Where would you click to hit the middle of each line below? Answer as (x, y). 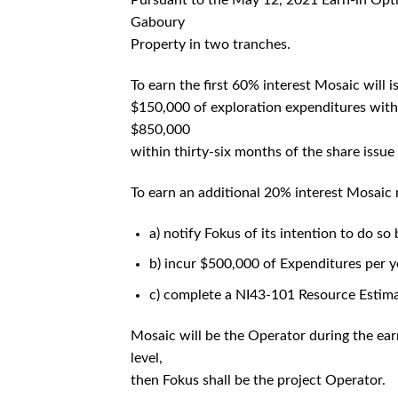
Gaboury (158, 23)
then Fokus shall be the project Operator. (258, 380)
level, (147, 358)
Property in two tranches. (211, 45)
